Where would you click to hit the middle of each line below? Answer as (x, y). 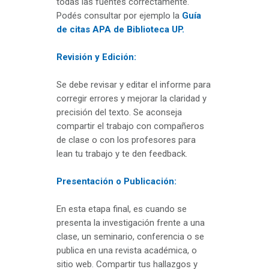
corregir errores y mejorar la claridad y (131, 99)
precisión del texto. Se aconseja (119, 113)
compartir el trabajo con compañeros (130, 126)
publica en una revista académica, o (127, 251)
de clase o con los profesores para (126, 140)
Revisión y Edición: (96, 57)
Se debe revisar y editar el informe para (134, 85)
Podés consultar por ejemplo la (118, 16)
